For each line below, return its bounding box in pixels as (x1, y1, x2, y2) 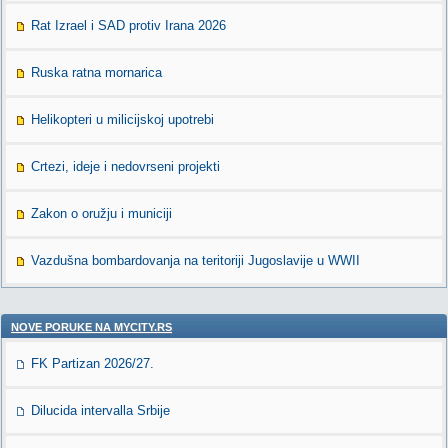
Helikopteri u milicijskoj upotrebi (31, 112, 214, 127)
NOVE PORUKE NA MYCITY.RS (11, 321, 172, 333)
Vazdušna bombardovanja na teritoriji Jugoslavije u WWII (31, 253, 360, 268)
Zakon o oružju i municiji (31, 206, 172, 221)
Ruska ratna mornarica (31, 65, 162, 80)
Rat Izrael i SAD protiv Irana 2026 (31, 18, 226, 33)
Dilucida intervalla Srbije (31, 403, 170, 418)
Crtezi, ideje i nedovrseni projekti (31, 159, 220, 174)
